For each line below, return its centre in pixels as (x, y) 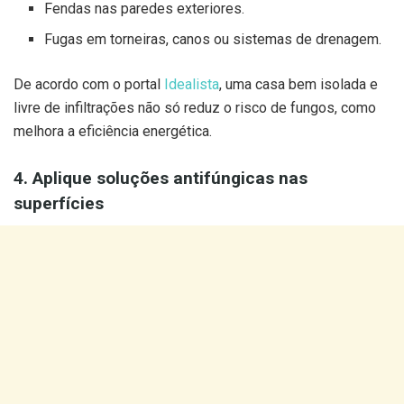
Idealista (192, 84)
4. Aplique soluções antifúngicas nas (161, 179)
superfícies (59, 204)
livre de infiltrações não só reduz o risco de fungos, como (195, 107)
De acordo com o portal (89, 84)
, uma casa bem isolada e (298, 84)
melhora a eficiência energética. (113, 131)
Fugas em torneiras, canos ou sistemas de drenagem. (213, 39)
